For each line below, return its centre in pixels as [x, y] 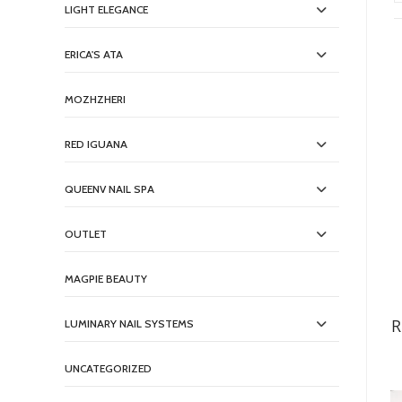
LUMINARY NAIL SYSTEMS [129, 324]
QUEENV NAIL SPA [109, 189]
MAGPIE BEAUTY [106, 279]
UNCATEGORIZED [108, 369]
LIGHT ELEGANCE [106, 10]
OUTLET [86, 234]
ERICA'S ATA [94, 55]
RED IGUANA [96, 144]
